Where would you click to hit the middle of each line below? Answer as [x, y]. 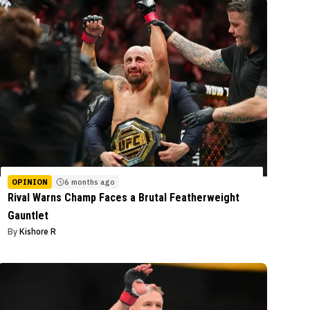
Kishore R [38, 231]
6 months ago [90, 182]
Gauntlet [28, 215]
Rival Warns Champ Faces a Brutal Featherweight [124, 197]
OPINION [30, 182]
